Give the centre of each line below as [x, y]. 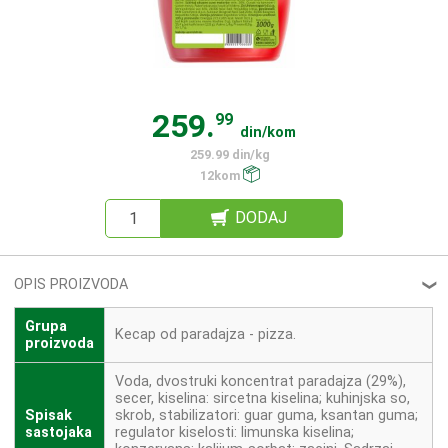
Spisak [49, 416]
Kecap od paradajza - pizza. [206, 335]
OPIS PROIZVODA [71, 284]
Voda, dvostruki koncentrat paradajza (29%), [261, 382]
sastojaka [59, 433]
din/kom [268, 132]
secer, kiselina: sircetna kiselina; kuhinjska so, [263, 399]
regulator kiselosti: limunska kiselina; [235, 433]
